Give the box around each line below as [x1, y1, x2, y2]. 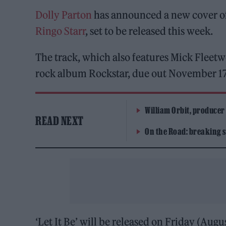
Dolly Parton [35, 9, 92, 22]
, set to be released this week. [85, 25, 213, 38]
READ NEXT [35, 114, 84, 128]
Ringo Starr [35, 25, 86, 38]
